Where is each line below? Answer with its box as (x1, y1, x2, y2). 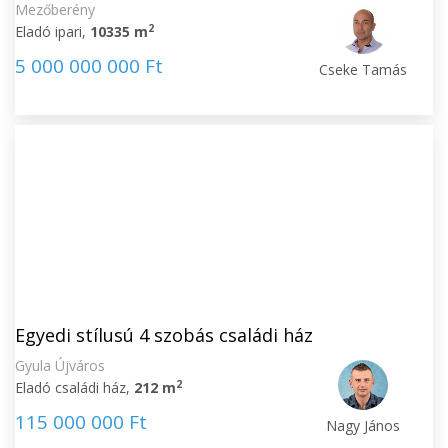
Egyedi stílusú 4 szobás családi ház (15, 323, 313, 347)
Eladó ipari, (15, 22, 90, 41)
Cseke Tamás (319, 60, 408, 79)
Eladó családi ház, (15, 378, 134, 397)
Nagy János (326, 416, 401, 435)
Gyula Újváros (15, 356, 105, 375)
